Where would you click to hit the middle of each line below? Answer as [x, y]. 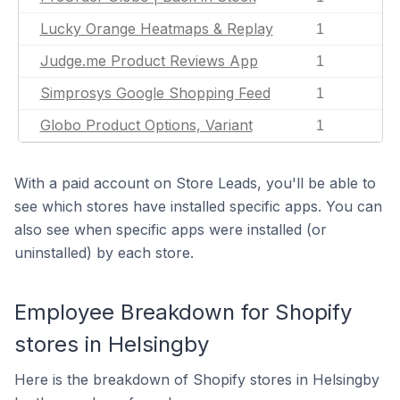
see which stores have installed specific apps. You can [198, 206]
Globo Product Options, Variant [146, 125]
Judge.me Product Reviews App [149, 61]
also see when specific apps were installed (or [171, 229]
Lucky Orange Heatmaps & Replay [156, 29]
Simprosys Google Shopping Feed [155, 93]
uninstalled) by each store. [104, 253]
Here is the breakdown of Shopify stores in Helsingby [197, 379]
